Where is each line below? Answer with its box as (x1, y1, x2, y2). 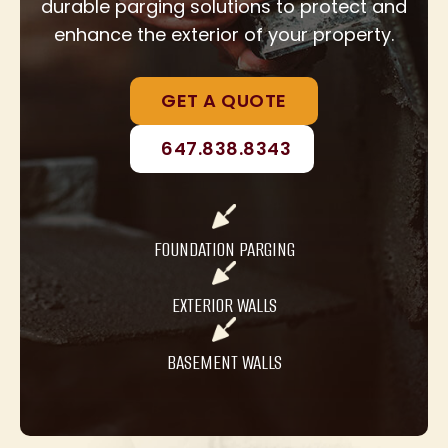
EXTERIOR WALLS (171, 292, 277, 320)
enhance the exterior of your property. (54, 22, 394, 48)
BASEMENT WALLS (166, 348, 282, 376)
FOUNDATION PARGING (153, 235, 295, 263)
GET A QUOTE (161, 88, 287, 114)
